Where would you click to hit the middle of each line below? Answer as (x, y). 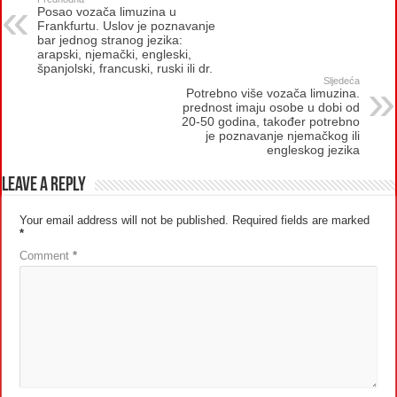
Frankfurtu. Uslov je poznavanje (127, 25)
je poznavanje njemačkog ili (282, 135)
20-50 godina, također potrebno (270, 121)
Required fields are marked (301, 220)
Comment (47, 255)
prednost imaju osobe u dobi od (271, 107)
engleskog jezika (313, 149)
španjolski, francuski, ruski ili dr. (125, 68)
